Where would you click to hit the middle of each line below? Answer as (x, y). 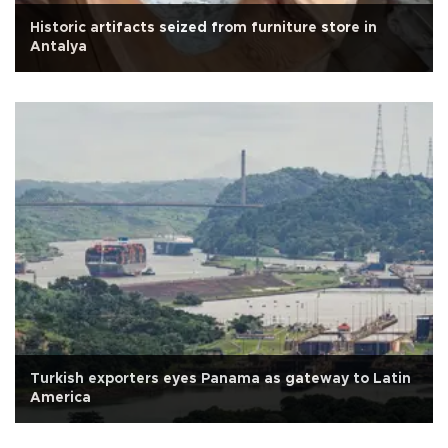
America (60, 396)
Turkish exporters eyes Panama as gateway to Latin (220, 377)
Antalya (58, 45)
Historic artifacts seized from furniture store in (203, 26)
